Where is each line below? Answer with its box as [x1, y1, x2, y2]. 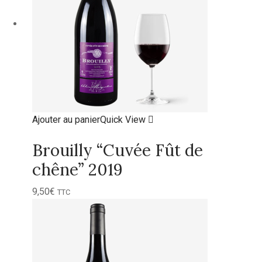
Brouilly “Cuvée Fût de [32, 140, 203, 161]
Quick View [100, 114, 148, 125]
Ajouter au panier [32, 114, 100, 125]
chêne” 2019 [32, 159, 123, 180]
